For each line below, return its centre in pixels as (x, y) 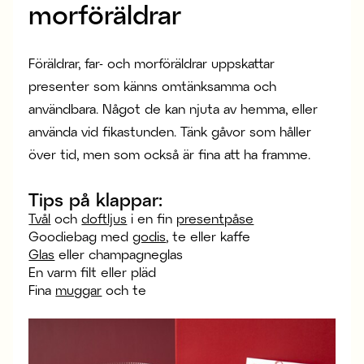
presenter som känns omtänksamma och (153, 86)
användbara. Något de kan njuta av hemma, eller (173, 109)
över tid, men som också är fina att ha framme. (170, 154)
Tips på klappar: (96, 199)
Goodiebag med (81, 236)
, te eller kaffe (208, 236)
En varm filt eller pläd (93, 272)
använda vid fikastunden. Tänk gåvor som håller (170, 132)
